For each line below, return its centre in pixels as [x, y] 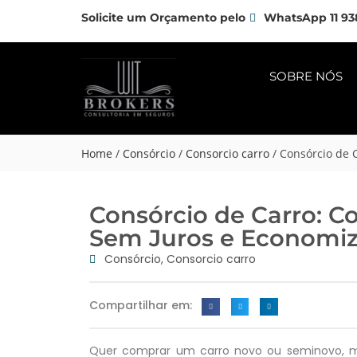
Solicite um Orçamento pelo [163, 18]
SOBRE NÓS [306, 76]
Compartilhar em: [141, 305]
